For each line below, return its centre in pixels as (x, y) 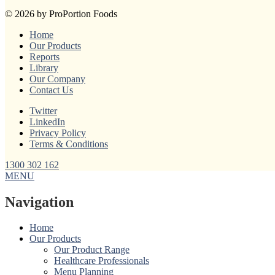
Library (44, 68)
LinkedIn (47, 122)
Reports (45, 56)
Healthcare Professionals (102, 261)
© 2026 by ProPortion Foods (61, 14)
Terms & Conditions (69, 144)
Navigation (39, 202)
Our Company (57, 79)
